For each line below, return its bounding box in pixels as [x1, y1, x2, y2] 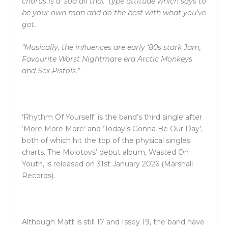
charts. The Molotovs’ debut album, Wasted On [21, 148, 189, 157]
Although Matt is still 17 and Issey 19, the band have [21, 217, 205, 226]
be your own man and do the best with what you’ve [21, 8, 206, 17]
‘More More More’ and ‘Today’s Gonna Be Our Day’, [21, 124, 203, 134]
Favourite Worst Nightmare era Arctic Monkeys [21, 54, 192, 64]
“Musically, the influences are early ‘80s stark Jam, [21, 43, 201, 52]
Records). [21, 171, 55, 181]
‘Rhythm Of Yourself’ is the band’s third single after [21, 112, 202, 122]
